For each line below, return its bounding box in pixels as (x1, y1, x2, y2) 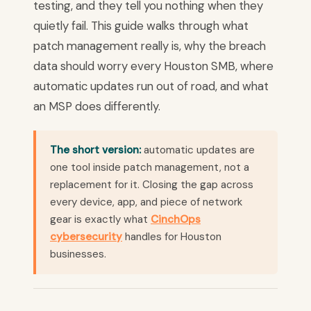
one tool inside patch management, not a (50, 160, 249, 175)
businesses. (50, 247, 106, 262)
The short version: (50, 143, 141, 158)
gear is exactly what (50, 212, 151, 227)
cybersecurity (50, 230, 122, 244)
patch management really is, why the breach (33, 38, 266, 54)
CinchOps (151, 212, 201, 227)
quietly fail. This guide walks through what (33, 18, 249, 34)
